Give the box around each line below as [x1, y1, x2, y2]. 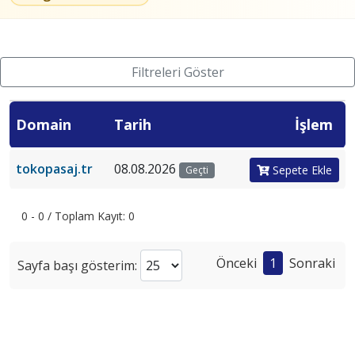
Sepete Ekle [269, 162, 332, 178]
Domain [16, 114, 71, 134]
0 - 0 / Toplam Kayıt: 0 [21, 208, 135, 223]
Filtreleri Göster [131, 63, 224, 81]
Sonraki [289, 254, 335, 272]
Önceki [216, 254, 257, 272]
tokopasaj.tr [16, 159, 93, 177]
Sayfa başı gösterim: [17, 256, 140, 274]
